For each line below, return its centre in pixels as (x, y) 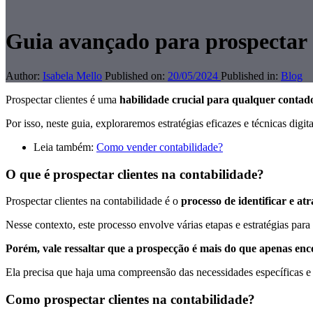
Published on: (135, 75)
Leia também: (65, 147)
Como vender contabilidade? (160, 147)
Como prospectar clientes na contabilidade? (132, 300)
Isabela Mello (72, 75)
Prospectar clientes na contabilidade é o (92, 201)
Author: (23, 75)
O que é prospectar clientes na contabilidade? (135, 174)
